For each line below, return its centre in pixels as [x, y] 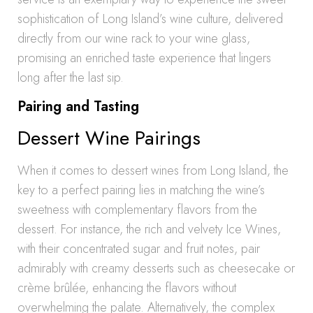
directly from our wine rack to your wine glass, [134, 38]
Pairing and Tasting [78, 107]
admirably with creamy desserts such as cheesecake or [156, 268]
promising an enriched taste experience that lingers [144, 58]
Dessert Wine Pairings [109, 138]
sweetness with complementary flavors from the [137, 210]
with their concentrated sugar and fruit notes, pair [139, 249]
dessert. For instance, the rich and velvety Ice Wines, [149, 229]
